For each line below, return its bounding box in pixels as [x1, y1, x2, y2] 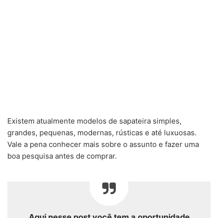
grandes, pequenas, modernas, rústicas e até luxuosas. [7, 128, 197, 138]
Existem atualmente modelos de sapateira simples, [7, 116, 182, 126]
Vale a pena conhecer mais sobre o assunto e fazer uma [7, 140, 199, 149]
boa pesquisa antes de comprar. [7, 151, 117, 161]
